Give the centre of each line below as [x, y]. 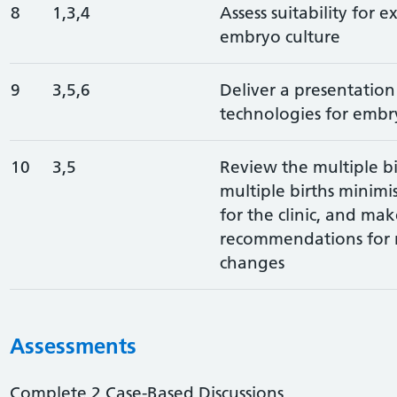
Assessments [73, 346]
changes [252, 262]
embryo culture [280, 36]
